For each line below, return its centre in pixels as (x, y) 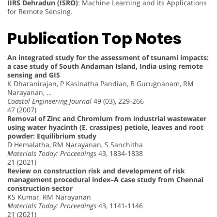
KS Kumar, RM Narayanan (49, 197)
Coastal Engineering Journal (49, 101)
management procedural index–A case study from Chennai (105, 180)
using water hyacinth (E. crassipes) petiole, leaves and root (105, 127)
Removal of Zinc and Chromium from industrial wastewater (107, 119)
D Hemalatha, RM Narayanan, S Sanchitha (75, 145)
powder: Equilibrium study (52, 136)
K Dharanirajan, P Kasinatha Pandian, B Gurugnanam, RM (101, 84)
